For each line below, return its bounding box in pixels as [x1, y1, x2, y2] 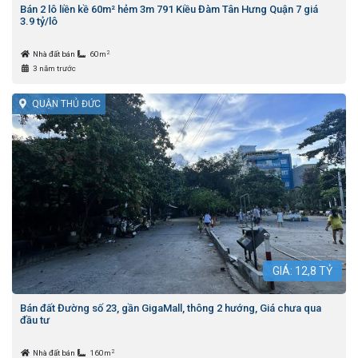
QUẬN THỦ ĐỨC [31, 98, 101, 110]
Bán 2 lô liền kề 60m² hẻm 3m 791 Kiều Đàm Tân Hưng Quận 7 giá [20, 3, 318, 16]
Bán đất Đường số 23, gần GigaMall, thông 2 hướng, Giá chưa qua [20, 302, 321, 315]
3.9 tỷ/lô [20, 15, 58, 28]
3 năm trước [32, 64, 76, 74]
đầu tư [20, 314, 50, 327]
